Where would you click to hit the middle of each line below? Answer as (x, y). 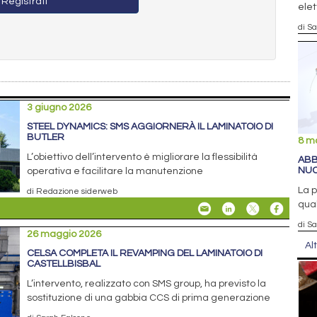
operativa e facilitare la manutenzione (115, 171)
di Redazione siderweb (73, 191)
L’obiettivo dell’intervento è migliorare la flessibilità (143, 157)
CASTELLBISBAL (64, 264)
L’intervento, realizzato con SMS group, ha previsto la (147, 283)
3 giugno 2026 (59, 107)
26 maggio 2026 (64, 234)
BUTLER (46, 137)
